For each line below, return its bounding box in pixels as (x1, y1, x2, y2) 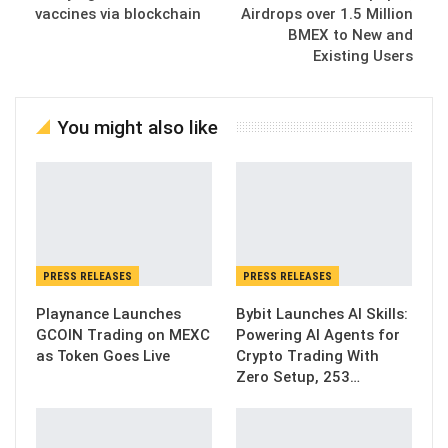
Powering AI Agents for (236, 325, 400, 344)
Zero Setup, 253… (236, 367, 360, 386)
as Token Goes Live (36, 346, 170, 365)
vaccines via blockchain (35, 5, 201, 24)
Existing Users (313, 47, 413, 66)
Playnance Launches (36, 304, 181, 323)
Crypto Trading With (236, 346, 379, 365)
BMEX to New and (288, 26, 413, 45)
